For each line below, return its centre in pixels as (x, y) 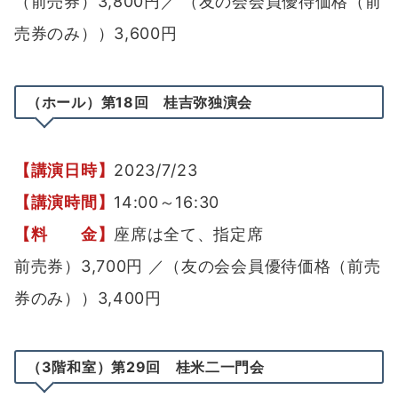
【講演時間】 (64, 203)
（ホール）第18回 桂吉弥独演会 (140, 103)
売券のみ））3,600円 (96, 34)
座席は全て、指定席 (189, 235)
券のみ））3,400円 (88, 298)
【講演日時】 (64, 171)
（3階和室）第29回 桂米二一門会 (146, 367)
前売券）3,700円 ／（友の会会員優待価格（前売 (198, 267)
